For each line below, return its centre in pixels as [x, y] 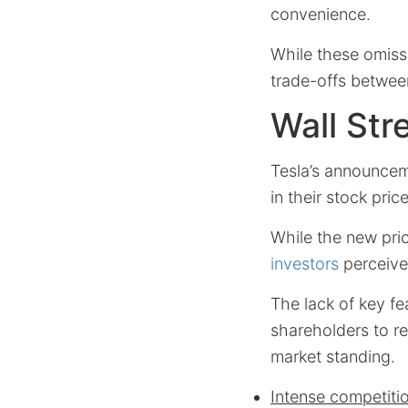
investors [305, 264]
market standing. [333, 357]
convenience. [321, 14]
